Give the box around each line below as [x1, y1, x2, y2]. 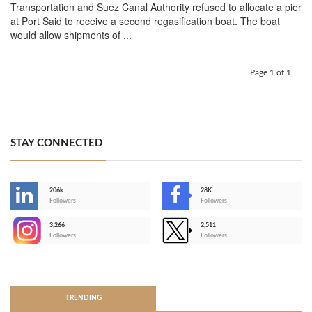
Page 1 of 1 [250, 68, 291, 77]
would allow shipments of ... [10, 28, 132, 42]
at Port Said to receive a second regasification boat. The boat [10, 14, 280, 29]
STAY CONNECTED [10, 138, 102, 149]
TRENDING [65, 295, 102, 302]
